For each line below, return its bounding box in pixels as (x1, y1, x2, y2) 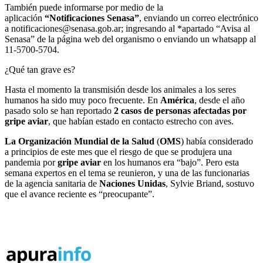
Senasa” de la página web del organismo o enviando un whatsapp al (5, 34, 256, 45)
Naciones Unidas (99, 178, 166, 189)
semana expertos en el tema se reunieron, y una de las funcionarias (5, 168, 249, 178)
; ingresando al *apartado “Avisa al (121, 23, 250, 34)
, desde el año (194, 95, 245, 106)
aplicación (5, 13, 45, 23)
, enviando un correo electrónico (139, 13, 258, 23)
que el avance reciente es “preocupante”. (5, 189, 154, 200)
